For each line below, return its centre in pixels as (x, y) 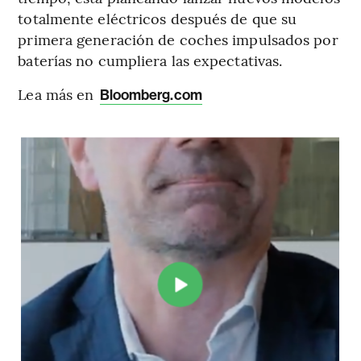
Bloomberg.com (151, 95)
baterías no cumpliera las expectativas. (150, 60)
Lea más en (58, 94)
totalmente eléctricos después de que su (158, 19)
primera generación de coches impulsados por (178, 39)
